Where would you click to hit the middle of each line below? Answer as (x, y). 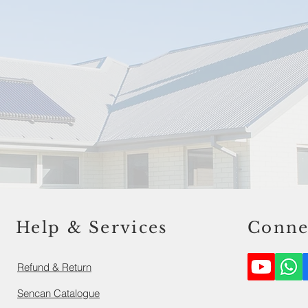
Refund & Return (54, 267)
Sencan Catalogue (58, 294)
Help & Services (92, 228)
